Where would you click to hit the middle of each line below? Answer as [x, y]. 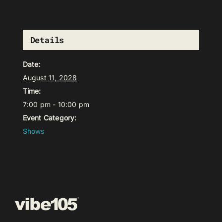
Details [47, 40]
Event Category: [50, 118]
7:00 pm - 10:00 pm [56, 105]
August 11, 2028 [50, 78]
